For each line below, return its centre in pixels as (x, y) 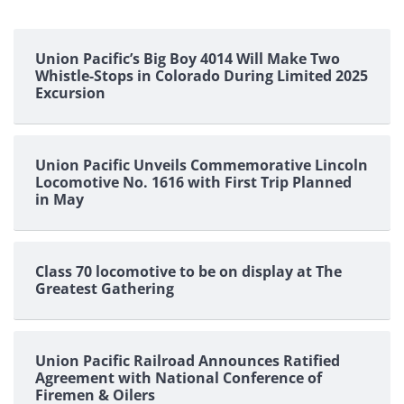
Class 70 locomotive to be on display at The (188, 272)
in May (60, 200)
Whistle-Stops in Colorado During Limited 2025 (202, 76)
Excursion (70, 93)
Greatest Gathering (105, 289)
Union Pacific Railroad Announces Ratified (188, 361)
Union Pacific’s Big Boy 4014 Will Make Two (188, 59)
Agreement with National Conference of (179, 378)
